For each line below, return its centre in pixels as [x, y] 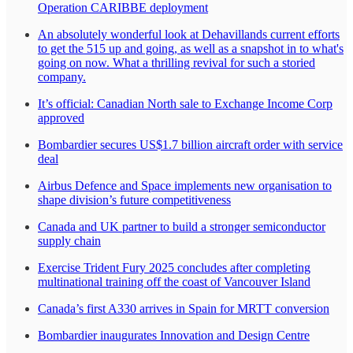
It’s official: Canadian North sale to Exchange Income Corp [185, 104]
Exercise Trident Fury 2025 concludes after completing [174, 268]
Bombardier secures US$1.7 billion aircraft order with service [190, 145]
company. [62, 77]
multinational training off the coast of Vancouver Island [174, 282]
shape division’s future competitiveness [134, 200]
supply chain [69, 241]
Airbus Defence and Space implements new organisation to [185, 186]
